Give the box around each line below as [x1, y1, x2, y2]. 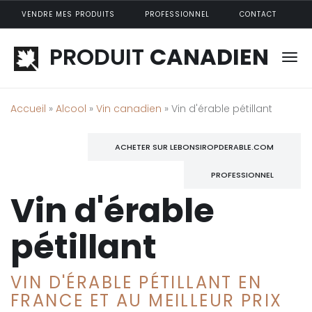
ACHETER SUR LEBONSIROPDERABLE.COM [115, 141, 274, 153]
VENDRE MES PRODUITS [22, 9, 115, 19]
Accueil [10, 102, 46, 116]
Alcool [56, 102, 86, 116]
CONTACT [240, 9, 276, 19]
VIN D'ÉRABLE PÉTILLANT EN [10, 271, 262, 294]
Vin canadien [96, 102, 162, 116]
